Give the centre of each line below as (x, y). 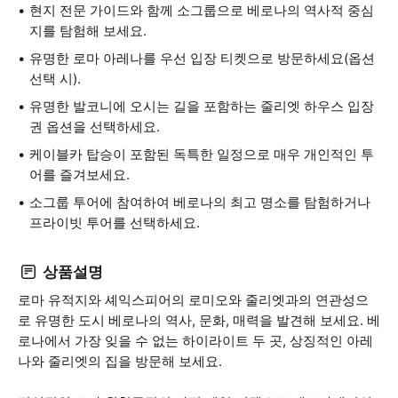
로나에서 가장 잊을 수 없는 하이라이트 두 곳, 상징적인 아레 (195, 341)
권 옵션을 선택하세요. (95, 127)
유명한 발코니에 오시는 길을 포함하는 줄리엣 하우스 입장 (202, 106)
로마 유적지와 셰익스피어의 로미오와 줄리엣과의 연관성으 (193, 300)
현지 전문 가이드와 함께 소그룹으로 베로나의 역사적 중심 (202, 10)
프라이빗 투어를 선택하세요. (115, 223)
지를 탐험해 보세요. (88, 31)
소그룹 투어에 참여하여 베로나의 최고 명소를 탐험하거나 (200, 202)
